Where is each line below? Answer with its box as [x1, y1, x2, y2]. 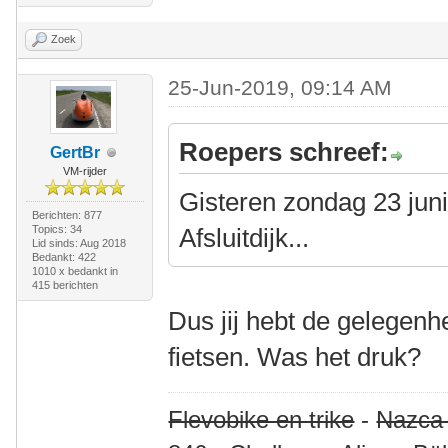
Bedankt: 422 [31, 251, 96, 263]
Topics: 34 [31, 223, 82, 235]
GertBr [49, 144, 100, 161]
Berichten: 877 [31, 209, 102, 221]
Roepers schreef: [179, 137, 390, 167]
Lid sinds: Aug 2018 [31, 237, 126, 249]
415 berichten [31, 279, 98, 291]
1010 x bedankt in [31, 265, 118, 277]
